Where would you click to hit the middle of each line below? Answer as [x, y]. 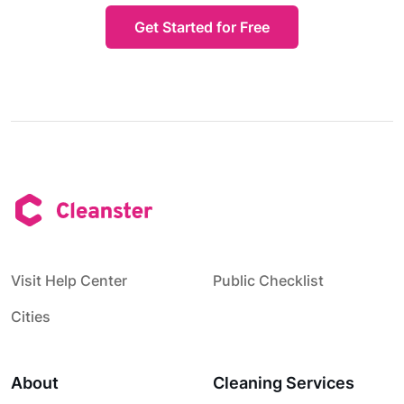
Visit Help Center [69, 280]
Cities [31, 317]
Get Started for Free [202, 27]
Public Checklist [268, 280]
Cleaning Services [284, 383]
